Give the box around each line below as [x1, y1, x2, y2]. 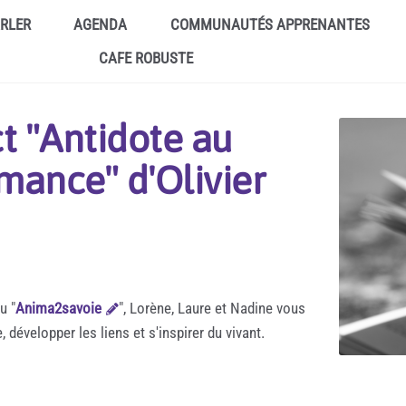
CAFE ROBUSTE [99, 49, 194, 67]
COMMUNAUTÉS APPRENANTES [169, 15, 370, 34]
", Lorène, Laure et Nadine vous [119, 298, 306, 317]
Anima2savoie [15, 298, 101, 317]
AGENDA [73, 15, 128, 34]
